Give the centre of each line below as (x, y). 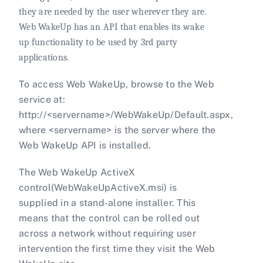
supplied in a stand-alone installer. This (107, 203)
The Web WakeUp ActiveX (77, 172)
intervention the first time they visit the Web (117, 248)
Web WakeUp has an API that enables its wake (112, 27)
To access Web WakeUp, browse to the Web (117, 84)
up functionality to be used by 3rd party (98, 42)
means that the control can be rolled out (109, 218)
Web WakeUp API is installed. (85, 145)
